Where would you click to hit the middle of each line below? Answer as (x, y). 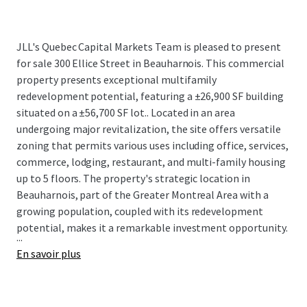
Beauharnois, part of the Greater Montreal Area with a (143, 195)
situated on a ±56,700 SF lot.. (83, 112)
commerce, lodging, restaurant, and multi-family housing (151, 162)
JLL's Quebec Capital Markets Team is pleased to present (149, 47)
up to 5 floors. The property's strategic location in (133, 178)
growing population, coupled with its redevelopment (140, 211)
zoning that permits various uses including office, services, (152, 145)
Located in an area (192, 112)
